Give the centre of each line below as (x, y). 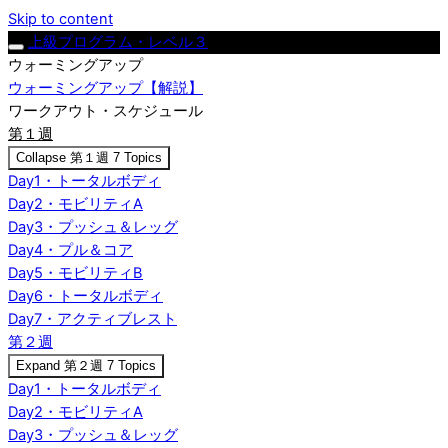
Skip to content (60, 19)
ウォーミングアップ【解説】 (105, 88)
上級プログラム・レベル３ (118, 42)
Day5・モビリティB (75, 273)
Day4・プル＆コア (70, 250)
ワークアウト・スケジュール (105, 111)
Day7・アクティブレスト (92, 319)
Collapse (43, 157)
